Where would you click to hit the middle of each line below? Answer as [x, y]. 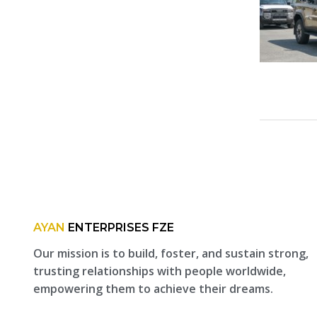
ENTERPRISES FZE [120, 227]
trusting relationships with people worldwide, [160, 271]
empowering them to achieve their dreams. [153, 289]
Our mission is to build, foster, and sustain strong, [171, 253]
